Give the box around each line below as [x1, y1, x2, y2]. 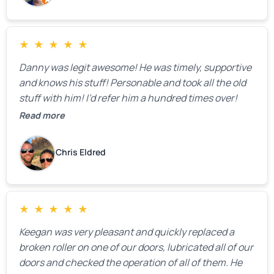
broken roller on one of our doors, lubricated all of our [19, 240, 253, 254]
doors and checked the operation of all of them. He [19, 256, 242, 270]
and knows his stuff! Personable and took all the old [19, 76, 246, 90]
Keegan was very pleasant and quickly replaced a [19, 225, 234, 239]
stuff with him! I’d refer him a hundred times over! [19, 91, 237, 105]
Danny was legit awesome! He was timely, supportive [19, 61, 251, 75]
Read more [19, 109, 65, 122]
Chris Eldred [56, 146, 106, 158]
